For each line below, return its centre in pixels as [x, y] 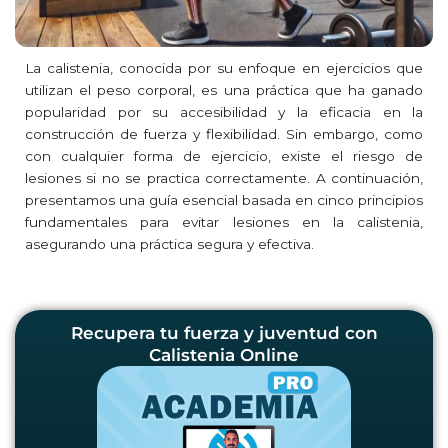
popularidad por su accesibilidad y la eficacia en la [224, 111]
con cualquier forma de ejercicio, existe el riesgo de [224, 155]
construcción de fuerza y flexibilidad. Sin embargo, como [224, 133]
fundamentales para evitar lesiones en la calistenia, [224, 221]
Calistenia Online [224, 355]
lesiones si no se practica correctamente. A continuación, [224, 177]
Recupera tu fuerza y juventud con [224, 333]
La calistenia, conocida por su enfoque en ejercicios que [224, 67]
